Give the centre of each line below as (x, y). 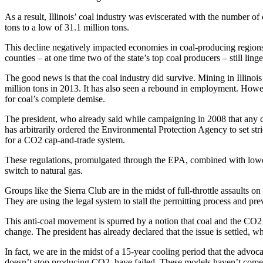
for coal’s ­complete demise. (55, 99)
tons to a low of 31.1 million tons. (67, 27)
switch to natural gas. (44, 171)
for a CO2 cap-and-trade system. (65, 140)
